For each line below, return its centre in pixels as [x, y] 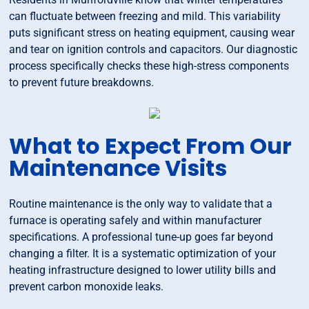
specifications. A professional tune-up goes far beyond [141, 237]
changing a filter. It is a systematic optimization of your [143, 254]
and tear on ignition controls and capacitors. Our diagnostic [153, 50]
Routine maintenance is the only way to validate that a [141, 204]
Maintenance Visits [118, 168]
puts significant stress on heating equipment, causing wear [152, 33]
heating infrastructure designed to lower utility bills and [143, 270]
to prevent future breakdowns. [82, 83]
